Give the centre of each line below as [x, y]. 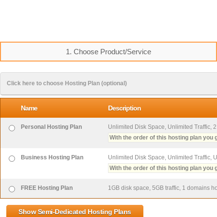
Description [124, 108]
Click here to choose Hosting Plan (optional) [67, 83]
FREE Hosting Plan [47, 188]
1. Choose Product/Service [108, 52]
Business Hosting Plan [52, 157]
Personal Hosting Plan [51, 127]
